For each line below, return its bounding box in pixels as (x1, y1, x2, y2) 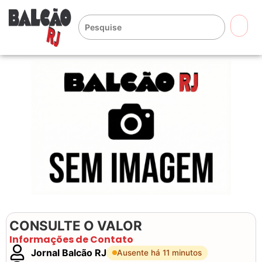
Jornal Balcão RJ (31, 246, 106, 258)
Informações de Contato (9, 233, 133, 247)
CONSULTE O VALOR (9, 218, 142, 234)
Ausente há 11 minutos (117, 247, 202, 257)
